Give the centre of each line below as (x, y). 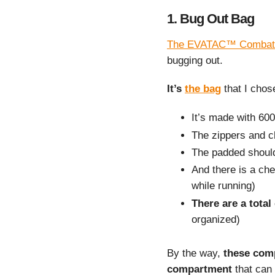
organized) (216, 219)
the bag (203, 89)
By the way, (195, 253)
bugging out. (195, 60)
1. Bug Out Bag (211, 18)
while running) (223, 186)
